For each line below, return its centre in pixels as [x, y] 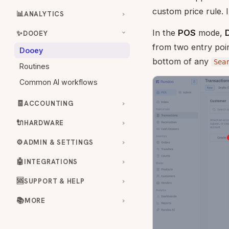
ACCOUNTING [49, 103]
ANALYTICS [44, 14]
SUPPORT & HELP [54, 181]
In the [165, 33]
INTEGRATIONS [51, 162]
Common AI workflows [59, 82]
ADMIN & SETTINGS [58, 142]
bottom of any [182, 61]
